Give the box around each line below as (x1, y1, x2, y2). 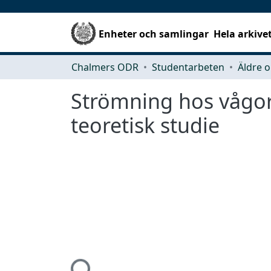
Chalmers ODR (71, 60, 139, 74)
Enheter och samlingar (99, 27, 209, 41)
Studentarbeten (152, 60, 224, 74)
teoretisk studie (71, 111, 220, 139)
